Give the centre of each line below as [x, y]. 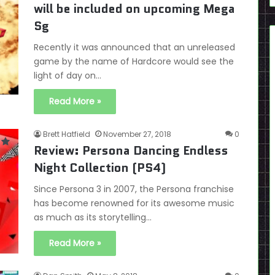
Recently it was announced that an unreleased [134, 47]
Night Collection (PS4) [100, 168]
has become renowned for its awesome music [134, 203]
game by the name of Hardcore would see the [134, 61]
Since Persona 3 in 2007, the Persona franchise [134, 189]
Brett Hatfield [67, 134]
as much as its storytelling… [93, 217]
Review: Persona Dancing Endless [131, 150]
